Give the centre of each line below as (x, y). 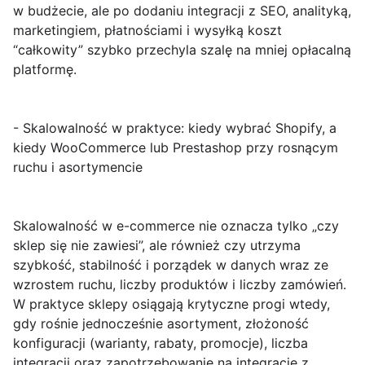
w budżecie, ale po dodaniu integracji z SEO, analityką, (182, 11)
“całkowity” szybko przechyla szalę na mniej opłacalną (182, 50)
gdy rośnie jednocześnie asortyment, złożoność (161, 324)
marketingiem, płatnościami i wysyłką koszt (147, 31)
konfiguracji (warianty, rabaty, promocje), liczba (161, 343)
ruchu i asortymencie (78, 167)
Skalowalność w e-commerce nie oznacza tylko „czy (176, 226)
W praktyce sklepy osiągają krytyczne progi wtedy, (172, 304)
